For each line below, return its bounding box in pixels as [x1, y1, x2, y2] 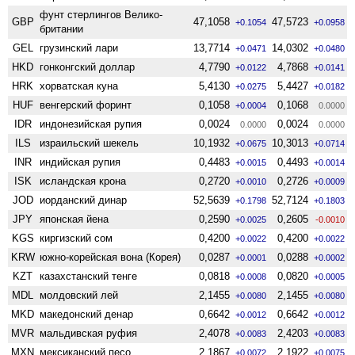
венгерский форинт [40, 98, 132, 111]
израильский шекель [40, 136, 139, 149]
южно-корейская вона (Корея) [40, 250, 181, 263]
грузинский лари [40, 41, 119, 54]
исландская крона [40, 174, 127, 187]
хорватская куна [40, 79, 119, 92]
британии [40, 22, 84, 35]
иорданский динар [40, 193, 128, 206]
